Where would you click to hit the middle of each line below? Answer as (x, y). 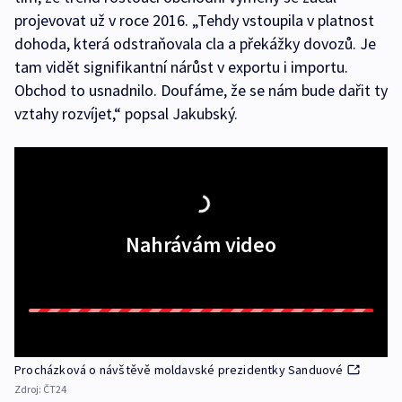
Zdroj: (29, 389)
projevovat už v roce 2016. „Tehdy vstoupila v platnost (194, 21)
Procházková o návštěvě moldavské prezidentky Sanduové (179, 370)
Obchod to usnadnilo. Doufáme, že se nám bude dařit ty (201, 91)
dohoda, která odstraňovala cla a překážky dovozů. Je (195, 44)
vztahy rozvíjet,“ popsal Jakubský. (126, 114)
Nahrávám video (201, 245)
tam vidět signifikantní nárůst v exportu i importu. (181, 67)
